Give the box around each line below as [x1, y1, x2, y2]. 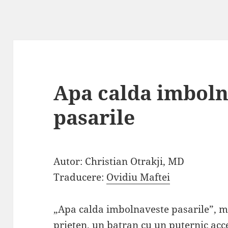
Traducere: [53, 170, 107, 184]
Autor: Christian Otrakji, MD [53, 155, 185, 168]
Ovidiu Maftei [106, 170, 170, 184]
